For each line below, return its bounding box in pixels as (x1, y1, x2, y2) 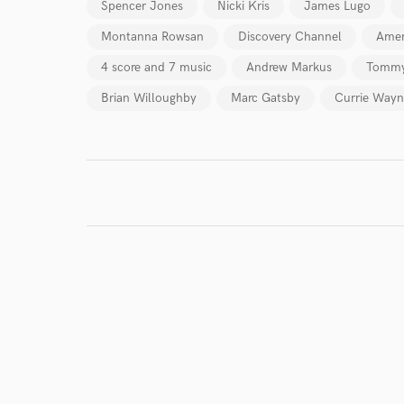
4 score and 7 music (101, 60, 212, 75)
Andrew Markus (246, 60, 332, 75)
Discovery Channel (238, 29, 342, 44)
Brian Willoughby (101, 90, 197, 106)
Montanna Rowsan (101, 29, 204, 44)
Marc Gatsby (231, 90, 300, 106)
